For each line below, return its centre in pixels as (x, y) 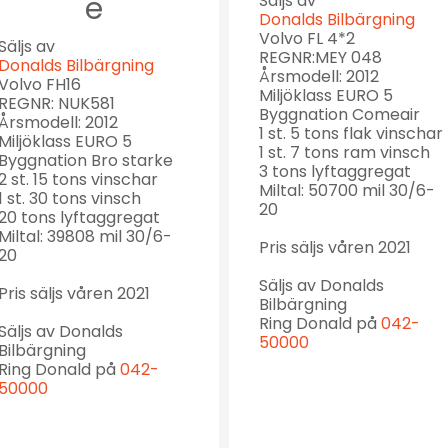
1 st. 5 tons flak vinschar (351, 134)
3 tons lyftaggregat (335, 172)
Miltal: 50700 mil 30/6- (347, 191)
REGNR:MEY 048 (320, 58)
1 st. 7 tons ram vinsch (344, 153)
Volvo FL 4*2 (307, 39)
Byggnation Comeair (339, 115)
